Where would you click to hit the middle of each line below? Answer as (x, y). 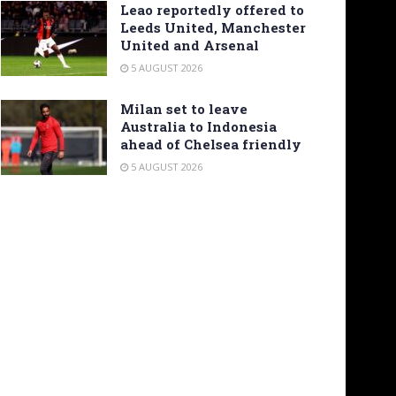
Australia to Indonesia (198, 126)
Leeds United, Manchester (213, 27)
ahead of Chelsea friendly (211, 144)
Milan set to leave (184, 108)
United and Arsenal (190, 45)
